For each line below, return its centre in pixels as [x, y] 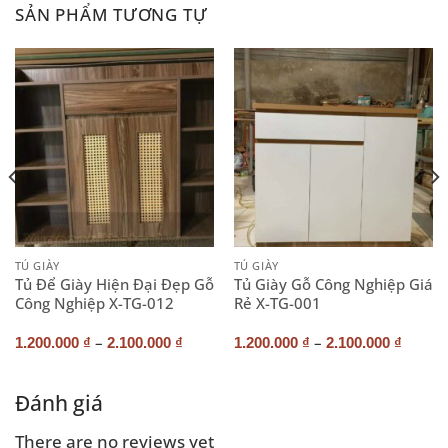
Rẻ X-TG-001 [277, 302]
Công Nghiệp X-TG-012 [94, 302]
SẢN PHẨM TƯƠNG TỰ [111, 14]
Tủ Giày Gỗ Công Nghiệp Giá [333, 283]
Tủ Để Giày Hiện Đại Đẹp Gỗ [114, 283]
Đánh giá [59, 403]
